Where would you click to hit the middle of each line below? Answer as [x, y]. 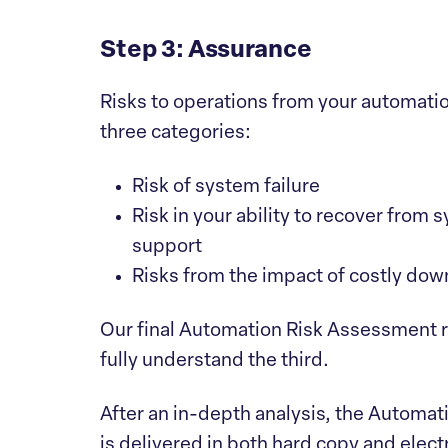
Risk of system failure [226, 187]
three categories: [175, 133]
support [167, 247]
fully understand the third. [216, 361]
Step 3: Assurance [206, 51]
